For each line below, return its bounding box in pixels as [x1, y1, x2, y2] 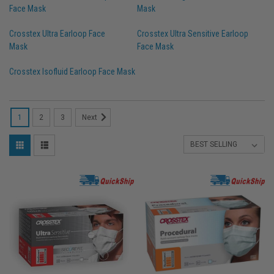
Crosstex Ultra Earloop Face [9, 28, 105, 39]
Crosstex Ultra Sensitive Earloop [137, 28, 248, 39]
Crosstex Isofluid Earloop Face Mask [9, 66, 135, 76]
